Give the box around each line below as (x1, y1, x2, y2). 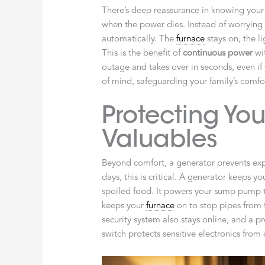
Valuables (102, 123, 218, 154)
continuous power (183, 49, 253, 58)
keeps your (102, 201, 147, 211)
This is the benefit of (102, 49, 183, 58)
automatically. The (102, 34, 177, 44)
